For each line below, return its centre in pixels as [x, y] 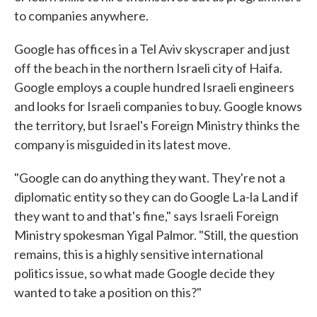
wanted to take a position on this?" [108, 293]
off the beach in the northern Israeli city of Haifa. [148, 68]
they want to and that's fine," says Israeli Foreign [146, 216]
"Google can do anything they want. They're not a [150, 178]
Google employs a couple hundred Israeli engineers [154, 87]
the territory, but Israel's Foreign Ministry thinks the [157, 126]
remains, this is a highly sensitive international [139, 254]
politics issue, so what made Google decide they [144, 273]
